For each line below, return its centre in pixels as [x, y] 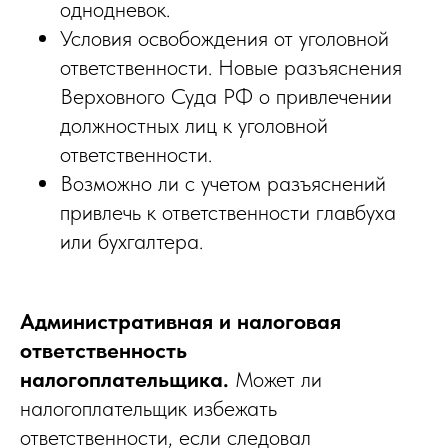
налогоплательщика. [124, 379]
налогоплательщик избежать [148, 408]
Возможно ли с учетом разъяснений [223, 183]
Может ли [275, 379]
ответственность [103, 350]
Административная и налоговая [180, 321]
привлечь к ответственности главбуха [228, 212]
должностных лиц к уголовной [194, 125]
